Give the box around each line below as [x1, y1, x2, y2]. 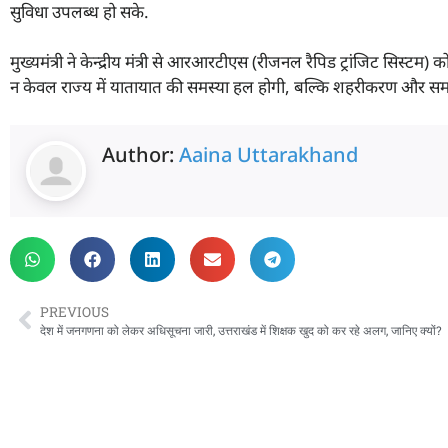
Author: [102, 140, 179, 168]
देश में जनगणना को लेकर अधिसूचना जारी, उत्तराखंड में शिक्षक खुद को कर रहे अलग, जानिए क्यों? [40, 322, 445, 338]
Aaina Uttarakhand [179, 140, 358, 168]
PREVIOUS [40, 302, 109, 321]
